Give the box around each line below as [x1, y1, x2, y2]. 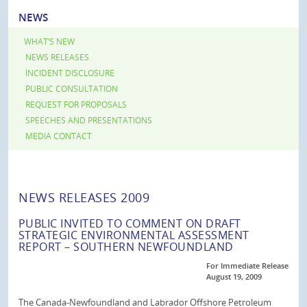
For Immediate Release [206, 260, 288, 271]
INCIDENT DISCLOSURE [25, 67, 114, 79]
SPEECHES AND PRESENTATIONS [25, 114, 152, 126]
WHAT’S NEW [24, 36, 75, 47]
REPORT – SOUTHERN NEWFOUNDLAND [19, 239, 234, 254]
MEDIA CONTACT [25, 130, 92, 142]
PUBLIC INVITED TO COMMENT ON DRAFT [19, 216, 241, 231]
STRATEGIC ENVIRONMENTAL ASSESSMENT [19, 228, 249, 243]
